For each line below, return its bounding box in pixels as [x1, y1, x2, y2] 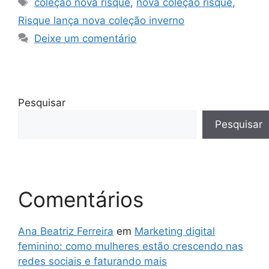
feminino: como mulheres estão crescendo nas [18, 240, 243, 252]
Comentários [18, 186, 144, 212]
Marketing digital [134, 225, 215, 237]
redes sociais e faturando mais [18, 255, 167, 267]
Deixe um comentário [34, 32, 137, 44]
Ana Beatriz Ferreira [18, 225, 113, 237]
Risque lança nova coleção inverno [18, 14, 184, 26]
